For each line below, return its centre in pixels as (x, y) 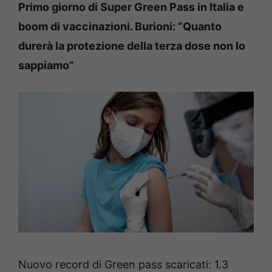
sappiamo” (46, 65)
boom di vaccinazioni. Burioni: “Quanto (120, 26)
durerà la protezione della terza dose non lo (132, 46)
